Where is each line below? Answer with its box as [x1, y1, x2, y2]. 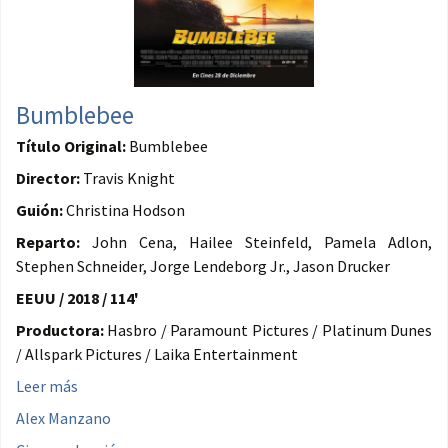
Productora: [16, 320, 104, 341]
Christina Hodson [63, 200, 185, 221]
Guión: [16, 200, 63, 221]
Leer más [16, 376, 78, 397]
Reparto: [16, 232, 80, 253]
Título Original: [16, 136, 126, 157]
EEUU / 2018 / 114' [16, 288, 139, 309]
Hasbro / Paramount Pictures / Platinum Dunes [104, 320, 432, 341]
